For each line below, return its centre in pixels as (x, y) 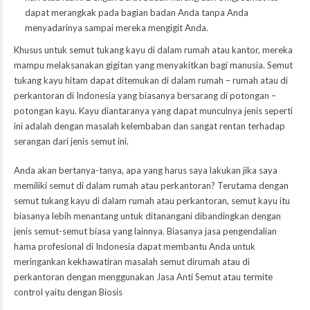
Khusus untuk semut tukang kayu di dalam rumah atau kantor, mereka (153, 50)
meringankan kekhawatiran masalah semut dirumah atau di (132, 262)
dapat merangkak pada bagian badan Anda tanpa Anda (136, 13)
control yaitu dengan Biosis (68, 292)
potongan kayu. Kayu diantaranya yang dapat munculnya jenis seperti (153, 111)
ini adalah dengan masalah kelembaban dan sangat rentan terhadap (149, 126)
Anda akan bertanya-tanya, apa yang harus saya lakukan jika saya (146, 171)
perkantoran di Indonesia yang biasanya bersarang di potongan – (145, 96)
